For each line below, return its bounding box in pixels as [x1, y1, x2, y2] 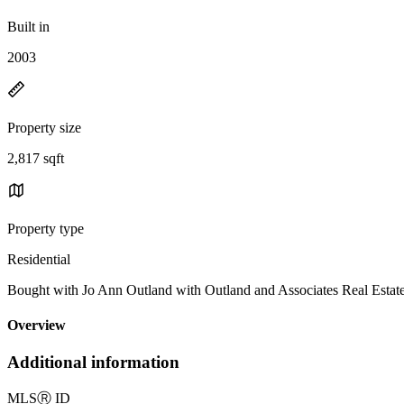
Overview [7, 317, 66, 334]
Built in [7, 18, 50, 34]
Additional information [7, 353, 179, 372]
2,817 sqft [7, 150, 64, 166]
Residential [7, 251, 70, 267]
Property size [7, 119, 81, 135]
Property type [7, 220, 84, 236]
